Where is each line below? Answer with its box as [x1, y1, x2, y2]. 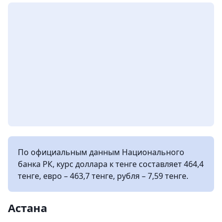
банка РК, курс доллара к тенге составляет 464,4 [18, 158, 204, 169]
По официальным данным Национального [18, 146, 184, 158]
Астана [8, 200, 47, 215]
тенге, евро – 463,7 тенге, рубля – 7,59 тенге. [18, 170, 188, 181]
